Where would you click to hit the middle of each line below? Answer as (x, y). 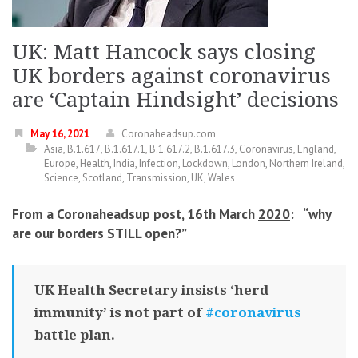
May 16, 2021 (60, 134)
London (249, 163)
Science (61, 178)
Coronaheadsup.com (169, 134)
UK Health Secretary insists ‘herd (151, 290)
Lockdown (205, 163)
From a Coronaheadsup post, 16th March (135, 214)
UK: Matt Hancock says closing (164, 52)
